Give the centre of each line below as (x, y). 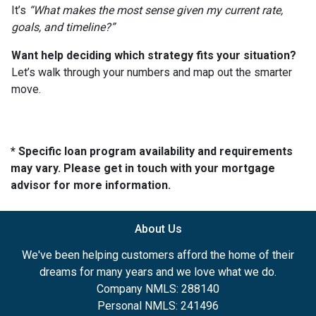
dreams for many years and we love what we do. (158, 272)
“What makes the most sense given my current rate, (156, 10)
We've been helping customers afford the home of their (158, 255)
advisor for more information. (91, 185)
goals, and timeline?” (63, 27)
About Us (158, 229)
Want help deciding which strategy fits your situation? (154, 55)
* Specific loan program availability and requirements (152, 151)
